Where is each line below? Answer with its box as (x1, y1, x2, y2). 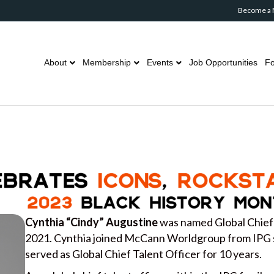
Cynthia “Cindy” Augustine (25, 215, 158, 229)
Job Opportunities (189, 57, 257, 67)
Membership (83, 57, 131, 67)
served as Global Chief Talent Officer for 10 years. (25, 247, 262, 261)
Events (147, 57, 173, 67)
